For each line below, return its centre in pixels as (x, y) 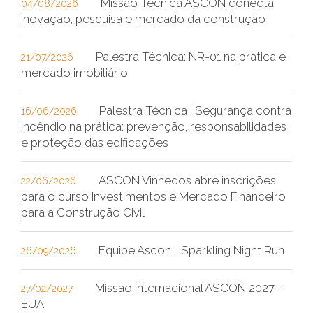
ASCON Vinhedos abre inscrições (187, 180)
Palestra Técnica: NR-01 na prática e (191, 56)
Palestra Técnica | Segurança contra (195, 110)
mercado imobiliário (74, 72)
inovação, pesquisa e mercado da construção (143, 19)
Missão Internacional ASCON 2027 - (189, 287)
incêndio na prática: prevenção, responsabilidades (154, 126)
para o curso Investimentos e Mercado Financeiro (153, 196)
